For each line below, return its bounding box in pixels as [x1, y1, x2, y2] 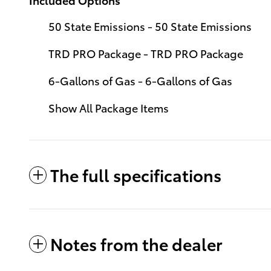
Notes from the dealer [50, 231, 223, 255]
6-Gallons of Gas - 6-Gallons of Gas [48, 72, 232, 88]
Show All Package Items [48, 99, 169, 115]
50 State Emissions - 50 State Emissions [48, 18, 252, 33]
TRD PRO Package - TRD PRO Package [48, 45, 243, 60]
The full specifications [50, 162, 221, 186]
